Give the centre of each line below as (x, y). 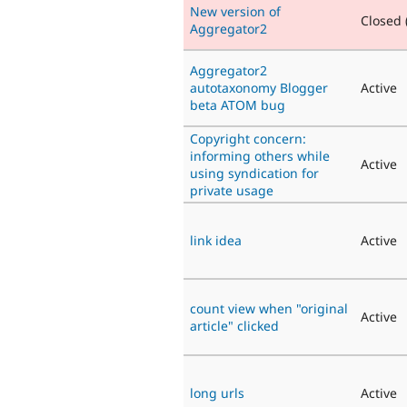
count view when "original (269, 308)
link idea (216, 240)
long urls (217, 392)
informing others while (260, 155)
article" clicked (234, 325)
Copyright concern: (248, 138)
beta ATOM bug (238, 104)
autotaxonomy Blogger (259, 87)
